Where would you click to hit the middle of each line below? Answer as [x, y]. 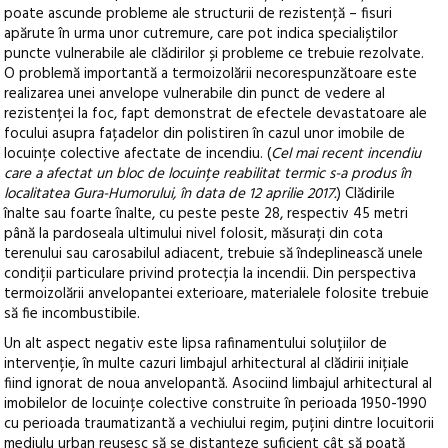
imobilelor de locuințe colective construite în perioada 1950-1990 [216, 403]
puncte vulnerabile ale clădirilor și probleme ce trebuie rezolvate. [214, 53]
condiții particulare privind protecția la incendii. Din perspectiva [210, 273]
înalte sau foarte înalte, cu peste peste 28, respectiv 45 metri [206, 213]
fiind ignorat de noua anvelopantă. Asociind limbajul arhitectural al [218, 383]
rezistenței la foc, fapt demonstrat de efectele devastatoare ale [216, 113]
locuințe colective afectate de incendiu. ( [138, 153]
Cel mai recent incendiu [346, 153]
